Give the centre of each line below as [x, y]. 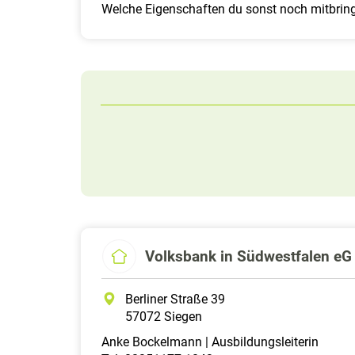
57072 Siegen [164, 317]
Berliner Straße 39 [175, 299]
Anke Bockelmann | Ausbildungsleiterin [210, 342]
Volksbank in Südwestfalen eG [248, 256]
